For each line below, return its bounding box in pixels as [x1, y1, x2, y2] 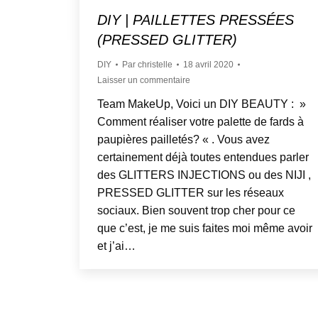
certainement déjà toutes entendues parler [97, 150, 309, 163]
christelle [138, 59, 172, 70]
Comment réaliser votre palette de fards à [97, 115, 304, 128]
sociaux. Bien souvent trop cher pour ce [97, 204, 295, 216]
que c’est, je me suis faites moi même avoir [97, 221, 312, 234]
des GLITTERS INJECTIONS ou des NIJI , [97, 168, 311, 181]
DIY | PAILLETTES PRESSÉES [97, 11, 294, 28]
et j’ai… [97, 239, 136, 252]
